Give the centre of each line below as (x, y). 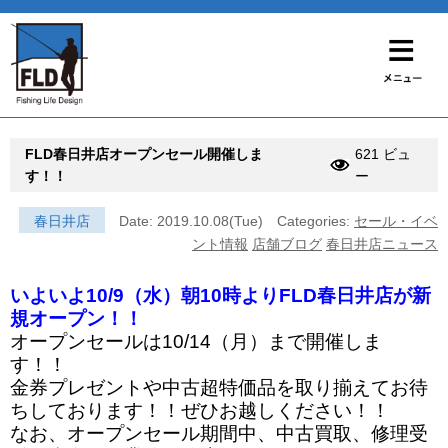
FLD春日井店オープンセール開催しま (144, 153)
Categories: (315, 220)
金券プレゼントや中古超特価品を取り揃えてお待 (219, 387)
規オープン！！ (76, 318)
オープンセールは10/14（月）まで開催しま (196, 341)
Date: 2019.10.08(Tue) (191, 220)
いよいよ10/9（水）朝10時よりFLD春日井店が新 (220, 295)
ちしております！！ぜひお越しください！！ (200, 410)
